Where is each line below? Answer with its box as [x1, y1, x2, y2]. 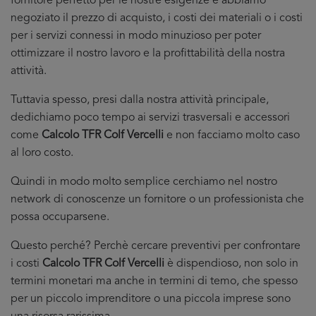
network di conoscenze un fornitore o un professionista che [11, 194, 304, 205]
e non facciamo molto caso [164, 130, 300, 141]
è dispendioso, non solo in [164, 258, 298, 269]
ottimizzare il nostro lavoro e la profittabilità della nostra [11, 48, 285, 59]
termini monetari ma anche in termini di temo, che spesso [11, 276, 298, 287]
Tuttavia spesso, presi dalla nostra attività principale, [11, 95, 269, 106]
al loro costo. [11, 147, 73, 159]
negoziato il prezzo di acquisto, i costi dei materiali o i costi [11, 13, 303, 24]
